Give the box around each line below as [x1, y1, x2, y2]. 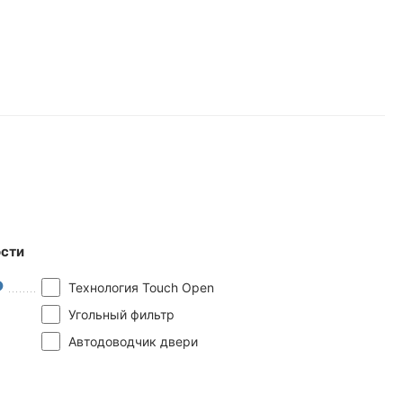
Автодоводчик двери [68, 334, 198, 350]
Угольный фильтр [68, 307, 175, 323]
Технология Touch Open [68, 280, 214, 296]
